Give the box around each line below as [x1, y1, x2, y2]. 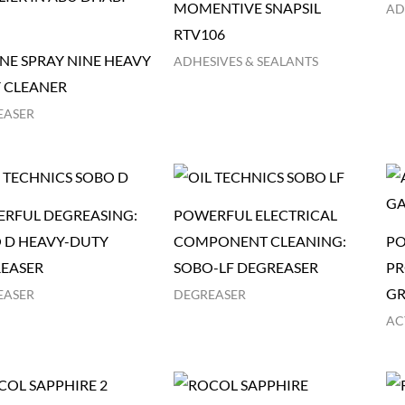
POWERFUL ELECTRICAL [174, 206, 338, 224]
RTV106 [174, 24, 226, 42]
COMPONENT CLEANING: [174, 232, 347, 250]
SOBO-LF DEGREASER [174, 259, 319, 277]
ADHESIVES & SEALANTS [174, 53, 319, 69]
